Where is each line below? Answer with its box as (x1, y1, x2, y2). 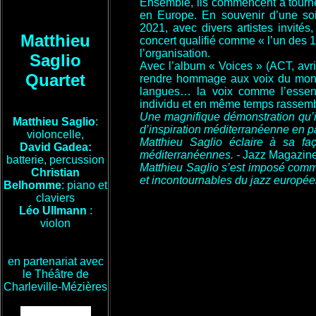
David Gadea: (19, 141, 92, 153)
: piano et (61, 179, 107, 191)
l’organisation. (140, 47, 210, 59)
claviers (36, 192, 75, 204)
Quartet (25, 71, 85, 90)
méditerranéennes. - (140, 149, 243, 161)
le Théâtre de (22, 268, 89, 280)
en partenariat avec (7, 255, 104, 267)
